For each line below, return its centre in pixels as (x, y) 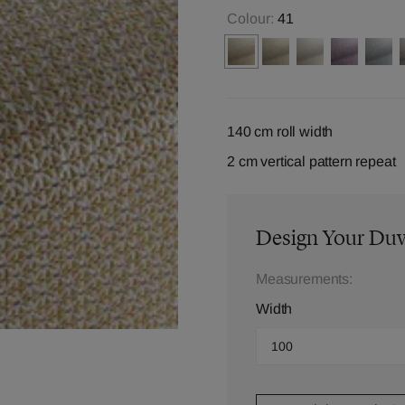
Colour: (250, 19)
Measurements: (304, 279)
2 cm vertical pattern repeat (311, 161)
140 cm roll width (280, 132)
